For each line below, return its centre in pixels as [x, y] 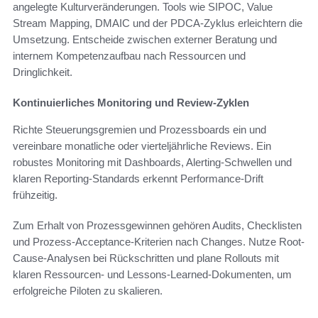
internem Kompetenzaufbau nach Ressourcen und [129, 55]
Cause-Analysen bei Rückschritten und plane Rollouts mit [146, 258]
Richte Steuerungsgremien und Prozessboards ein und [139, 129]
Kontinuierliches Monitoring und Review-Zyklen [131, 102]
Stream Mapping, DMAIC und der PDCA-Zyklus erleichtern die [158, 23]
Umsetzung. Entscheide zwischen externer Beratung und [145, 39]
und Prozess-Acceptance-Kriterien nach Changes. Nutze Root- [159, 241]
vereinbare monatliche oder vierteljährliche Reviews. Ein [142, 146]
